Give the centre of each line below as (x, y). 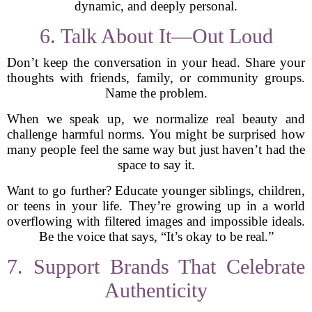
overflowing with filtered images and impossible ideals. (156, 221)
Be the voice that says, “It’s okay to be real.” (156, 236)
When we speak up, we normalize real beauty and (156, 119)
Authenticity (156, 290)
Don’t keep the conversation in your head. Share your (156, 62)
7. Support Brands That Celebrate (156, 266)
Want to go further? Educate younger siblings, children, (156, 190)
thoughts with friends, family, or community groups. (156, 78)
